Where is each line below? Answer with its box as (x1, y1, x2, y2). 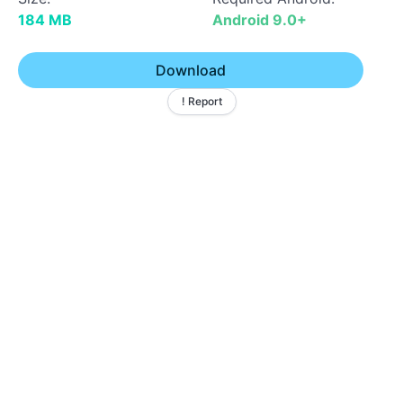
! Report (181, 94, 222, 108)
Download (156, 61, 226, 79)
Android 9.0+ (212, 11, 307, 29)
